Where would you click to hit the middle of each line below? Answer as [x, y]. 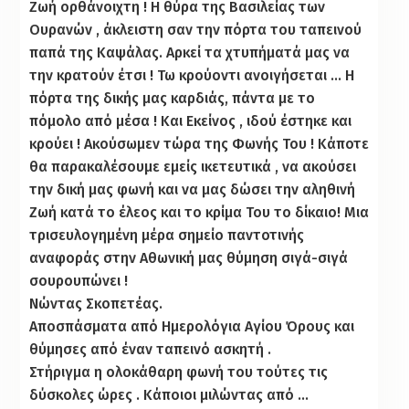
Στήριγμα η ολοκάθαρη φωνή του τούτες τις [179, 372]
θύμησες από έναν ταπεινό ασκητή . [151, 349]
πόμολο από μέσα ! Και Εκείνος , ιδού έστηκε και [191, 121]
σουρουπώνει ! [79, 280]
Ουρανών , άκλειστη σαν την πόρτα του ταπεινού [196, 29]
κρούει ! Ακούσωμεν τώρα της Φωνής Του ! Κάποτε [199, 143]
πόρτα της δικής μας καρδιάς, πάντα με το [173, 98]
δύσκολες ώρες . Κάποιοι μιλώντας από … [169, 394]
